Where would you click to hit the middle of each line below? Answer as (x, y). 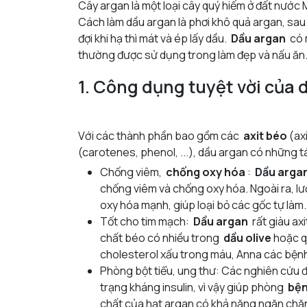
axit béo (265, 135)
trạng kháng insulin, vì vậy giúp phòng (194, 287)
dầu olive (247, 237)
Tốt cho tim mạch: (147, 221)
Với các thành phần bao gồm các (161, 135)
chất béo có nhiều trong (162, 237)
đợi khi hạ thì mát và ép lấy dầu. (155, 38)
